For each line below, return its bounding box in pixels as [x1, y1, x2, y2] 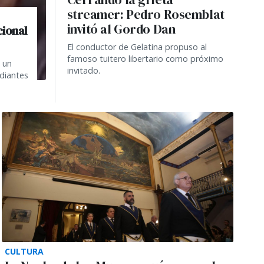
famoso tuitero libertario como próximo [67, 52, 223, 64]
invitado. [67, 64, 100, 76]
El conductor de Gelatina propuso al [67, 41, 207, 52]
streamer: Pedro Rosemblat [67, 5, 225, 23]
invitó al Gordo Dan [67, 20, 176, 38]
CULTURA [4, 245, 44, 257]
